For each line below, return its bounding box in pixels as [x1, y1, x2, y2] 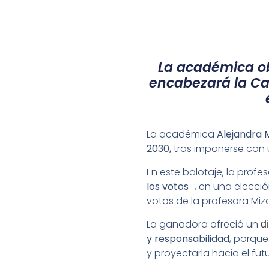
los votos [147, 179, 189, 193]
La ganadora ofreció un [147, 217, 261, 232]
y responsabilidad [147, 232, 229, 246]
